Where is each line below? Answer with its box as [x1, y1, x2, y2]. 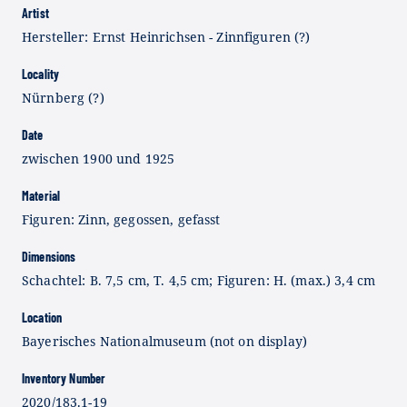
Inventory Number [22, 370, 106, 386]
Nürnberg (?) [22, 88, 104, 106]
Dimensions [22, 248, 76, 264]
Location [22, 309, 63, 325]
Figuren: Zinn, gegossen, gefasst [22, 210, 221, 228]
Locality [22, 65, 60, 82]
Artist [22, 5, 49, 21]
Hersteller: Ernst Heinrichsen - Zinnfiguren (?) [22, 27, 311, 45]
